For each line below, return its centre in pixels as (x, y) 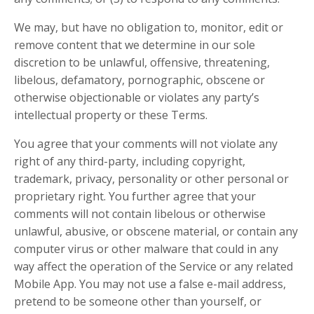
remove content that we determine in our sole (135, 45)
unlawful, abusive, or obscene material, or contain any (156, 231)
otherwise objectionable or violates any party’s (137, 97)
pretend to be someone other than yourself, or (138, 301)
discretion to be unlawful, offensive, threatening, (142, 62)
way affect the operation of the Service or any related (153, 266)
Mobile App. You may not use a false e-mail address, (150, 284)
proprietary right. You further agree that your (135, 196)
